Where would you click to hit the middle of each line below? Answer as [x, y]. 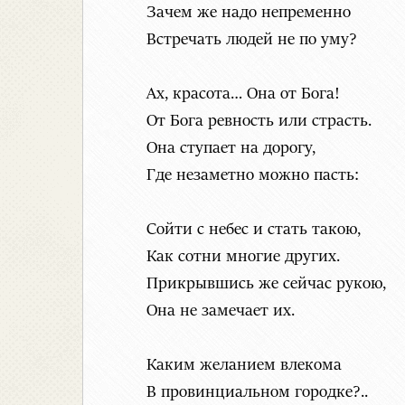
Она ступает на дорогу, [231, 149]
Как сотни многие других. [243, 257]
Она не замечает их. [221, 311]
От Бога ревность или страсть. [259, 122]
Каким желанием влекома [244, 366]
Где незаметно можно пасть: [253, 176]
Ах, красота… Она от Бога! [243, 94]
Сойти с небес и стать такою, [254, 230]
